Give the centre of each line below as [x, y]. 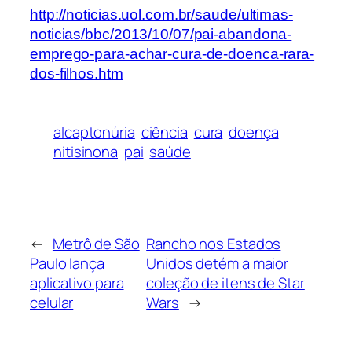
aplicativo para [77, 283]
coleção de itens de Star [225, 283]
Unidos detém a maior [218, 264]
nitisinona [86, 151]
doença [254, 132]
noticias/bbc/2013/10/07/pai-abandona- [161, 34]
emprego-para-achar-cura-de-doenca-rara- [172, 53]
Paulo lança [67, 264]
